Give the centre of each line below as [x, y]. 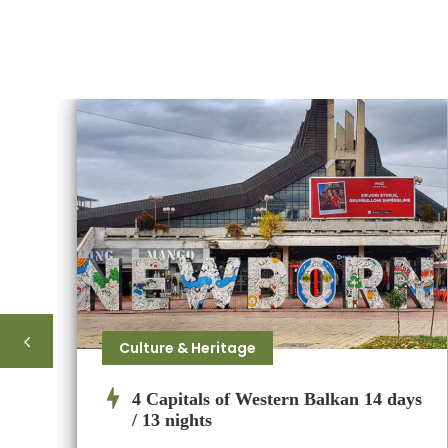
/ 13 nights [172, 420]
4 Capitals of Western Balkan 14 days [277, 399]
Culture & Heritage [187, 348]
